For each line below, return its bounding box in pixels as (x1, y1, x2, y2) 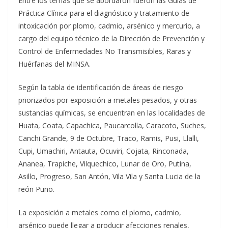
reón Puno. (18, 184, 54, 194)
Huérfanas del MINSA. (18, 59, 91, 69)
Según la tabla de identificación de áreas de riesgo (18, 82, 183, 92)
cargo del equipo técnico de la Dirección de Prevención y (18, 33, 205, 43)
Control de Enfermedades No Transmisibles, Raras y (18, 46, 191, 56)
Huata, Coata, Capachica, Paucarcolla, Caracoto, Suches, (18, 120, 206, 130)
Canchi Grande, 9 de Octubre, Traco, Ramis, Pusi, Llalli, (18, 133, 199, 143)
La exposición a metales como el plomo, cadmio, (18, 207, 181, 217)
